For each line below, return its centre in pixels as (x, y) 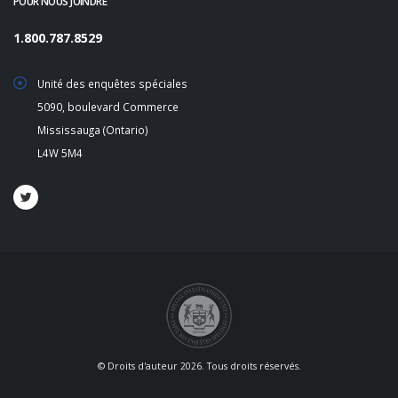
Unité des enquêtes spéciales (112, 84)
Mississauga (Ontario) (93, 130)
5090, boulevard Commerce (108, 107)
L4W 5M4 (60, 153)
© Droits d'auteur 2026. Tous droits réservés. (199, 366)
